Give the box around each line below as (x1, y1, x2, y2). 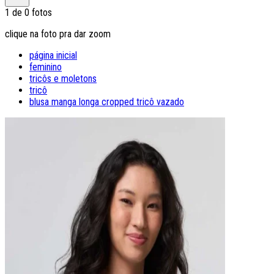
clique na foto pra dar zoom (5, 28, 111, 40)
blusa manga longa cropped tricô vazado (29, 95, 184, 108)
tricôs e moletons (29, 72, 97, 84)
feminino (29, 61, 62, 73)
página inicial (29, 49, 77, 61)
